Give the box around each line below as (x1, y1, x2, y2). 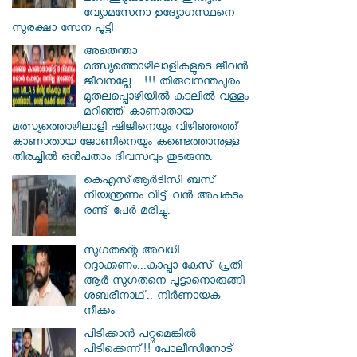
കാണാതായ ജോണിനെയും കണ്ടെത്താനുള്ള (12, 135, 239, 153)
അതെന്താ (84, 45, 137, 62)
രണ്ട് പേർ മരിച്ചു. (84, 204, 171, 222)
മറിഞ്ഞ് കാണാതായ (84, 105, 193, 123)
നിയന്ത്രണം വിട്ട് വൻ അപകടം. (84, 189, 246, 206)
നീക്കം (84, 304, 115, 322)
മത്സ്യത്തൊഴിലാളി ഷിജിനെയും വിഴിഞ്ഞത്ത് (12, 120, 239, 138)
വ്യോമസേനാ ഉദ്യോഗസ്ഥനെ (84, 6, 234, 24)
